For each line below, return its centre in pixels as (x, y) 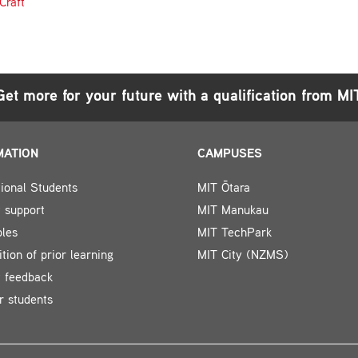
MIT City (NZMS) (243, 256)
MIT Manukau (233, 211)
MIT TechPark (234, 233)
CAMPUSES (229, 154)
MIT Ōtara (223, 189)
